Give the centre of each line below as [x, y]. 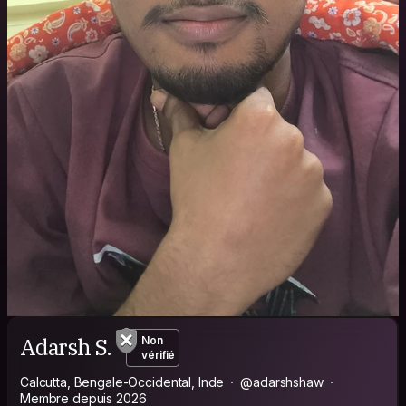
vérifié [159, 354]
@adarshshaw [282, 382]
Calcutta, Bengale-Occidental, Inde [122, 382]
